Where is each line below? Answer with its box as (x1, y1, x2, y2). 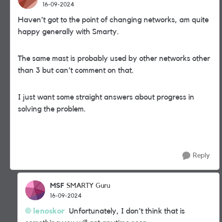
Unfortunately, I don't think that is (65, 207, 185, 215)
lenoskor (33, 207, 65, 215)
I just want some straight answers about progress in (18, 93, 194, 101)
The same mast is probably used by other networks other (18, 55, 210, 62)
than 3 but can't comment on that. (18, 66, 134, 74)
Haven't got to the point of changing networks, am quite (18, 16, 209, 24)
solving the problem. (18, 105, 88, 113)
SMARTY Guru (66, 182, 110, 189)
